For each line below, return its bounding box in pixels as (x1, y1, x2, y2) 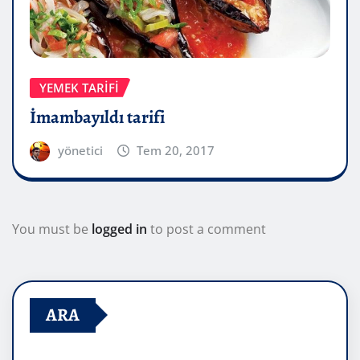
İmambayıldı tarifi (30, 104, 165, 129)
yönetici (57, 141, 103, 158)
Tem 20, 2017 (137, 141, 215, 158)
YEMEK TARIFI (39, 80, 119, 96)
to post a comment (147, 219, 266, 238)
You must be (12, 219, 92, 238)
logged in (92, 219, 147, 238)
